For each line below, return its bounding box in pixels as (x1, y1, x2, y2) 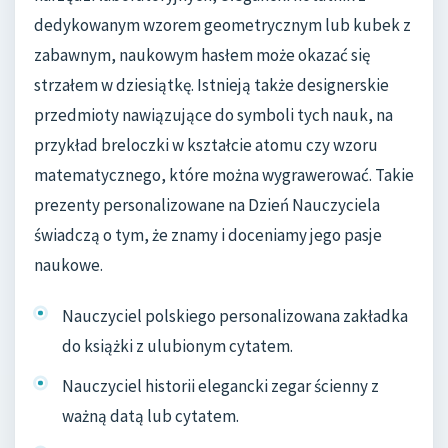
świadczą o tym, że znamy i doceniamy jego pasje (34, 223, 382, 246)
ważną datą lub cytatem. (62, 404, 239, 427)
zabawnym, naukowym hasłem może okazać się (34, 43, 370, 66)
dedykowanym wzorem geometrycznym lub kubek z (34, 13, 411, 36)
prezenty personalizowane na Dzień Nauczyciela (34, 193, 380, 216)
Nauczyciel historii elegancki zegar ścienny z (62, 374, 379, 397)
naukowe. (34, 253, 103, 276)
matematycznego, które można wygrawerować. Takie (34, 163, 414, 186)
